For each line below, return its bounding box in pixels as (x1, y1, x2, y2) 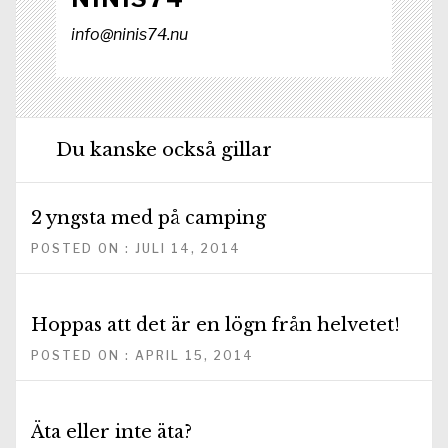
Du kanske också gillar (56, 138, 272, 162)
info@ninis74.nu (71, 25, 188, 45)
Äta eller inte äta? (31, 420, 192, 443)
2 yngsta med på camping (31, 206, 266, 229)
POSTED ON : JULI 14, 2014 (31, 240, 241, 256)
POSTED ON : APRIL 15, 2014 (31, 347, 254, 363)
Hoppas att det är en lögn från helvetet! (31, 313, 400, 336)
